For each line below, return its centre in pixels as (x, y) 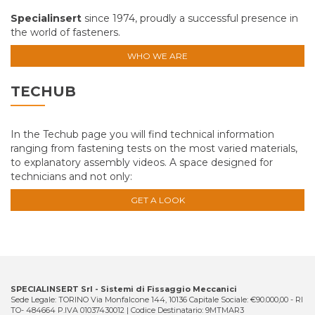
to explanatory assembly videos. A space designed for (142, 162)
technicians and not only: (71, 176)
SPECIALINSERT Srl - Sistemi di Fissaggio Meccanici (124, 289)
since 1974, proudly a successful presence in (190, 18)
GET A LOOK (157, 200)
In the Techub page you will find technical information (142, 134)
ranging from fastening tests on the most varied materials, (154, 148)
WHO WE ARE (157, 56)
